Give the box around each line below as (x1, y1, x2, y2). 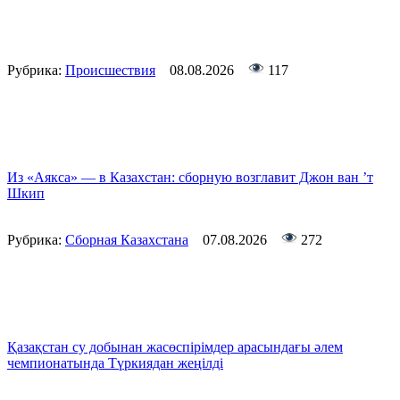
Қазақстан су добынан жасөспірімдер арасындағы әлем (7, 339, 343, 355)
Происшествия (65, 62, 155, 79)
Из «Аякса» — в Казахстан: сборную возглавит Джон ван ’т (7, 170, 373, 186)
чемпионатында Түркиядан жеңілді (7, 355, 223, 371)
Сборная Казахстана (65, 232, 188, 248)
